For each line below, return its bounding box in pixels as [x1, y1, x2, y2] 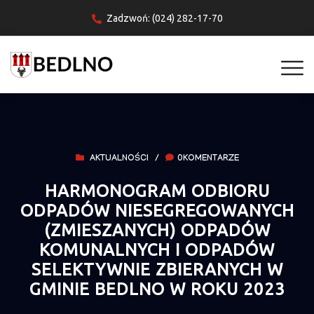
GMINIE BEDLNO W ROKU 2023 [29, 280, 285, 299]
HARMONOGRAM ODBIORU [44, 182, 270, 201]
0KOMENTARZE [177, 154, 239, 165]
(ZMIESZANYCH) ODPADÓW [43, 221, 271, 240]
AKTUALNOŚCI [89, 154, 149, 165]
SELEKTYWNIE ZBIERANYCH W [31, 260, 283, 280]
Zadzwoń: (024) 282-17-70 [106, 13, 223, 25]
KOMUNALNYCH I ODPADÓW [39, 240, 275, 260]
